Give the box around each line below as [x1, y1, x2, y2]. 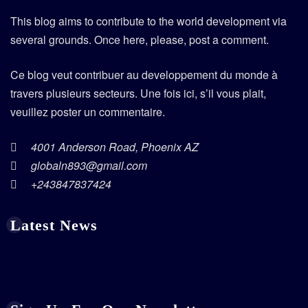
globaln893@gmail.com [31, 157, 147, 174]
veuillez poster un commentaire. [10, 104, 165, 120]
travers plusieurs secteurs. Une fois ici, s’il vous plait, [10, 85, 266, 102]
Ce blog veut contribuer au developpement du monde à [10, 67, 278, 83]
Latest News [10, 217, 98, 234]
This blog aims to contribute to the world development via [10, 13, 287, 30]
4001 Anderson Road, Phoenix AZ [31, 139, 199, 155]
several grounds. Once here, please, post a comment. [10, 32, 269, 48]
